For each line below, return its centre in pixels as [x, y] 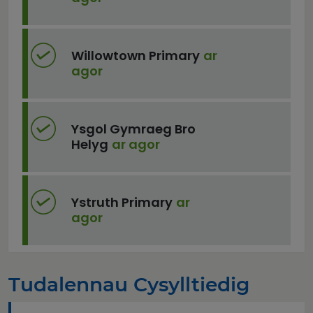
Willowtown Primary [135, 56]
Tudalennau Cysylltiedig [129, 284]
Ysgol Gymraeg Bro [133, 129]
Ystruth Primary [122, 202]
